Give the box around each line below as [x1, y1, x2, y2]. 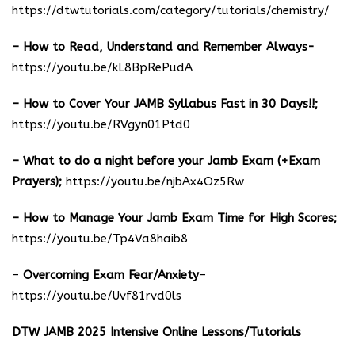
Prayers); [12, 174, 66, 189]
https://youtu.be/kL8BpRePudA [12, 59, 193, 74]
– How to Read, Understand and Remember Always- [12, 39, 315, 54]
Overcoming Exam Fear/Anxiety [19, 267, 199, 282]
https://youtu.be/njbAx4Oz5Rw [66, 174, 244, 189]
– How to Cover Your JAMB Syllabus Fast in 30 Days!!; [12, 96, 318, 111]
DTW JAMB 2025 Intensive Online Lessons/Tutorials [12, 324, 301, 339]
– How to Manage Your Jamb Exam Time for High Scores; [12, 210, 337, 225]
